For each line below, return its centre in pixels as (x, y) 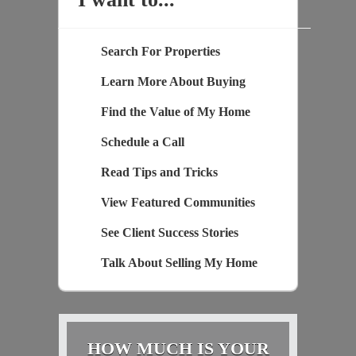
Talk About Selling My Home (179, 262)
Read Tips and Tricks (159, 172)
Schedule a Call (142, 141)
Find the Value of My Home (175, 111)
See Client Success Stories (169, 232)
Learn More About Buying (173, 81)
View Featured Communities (178, 202)
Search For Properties (160, 51)
